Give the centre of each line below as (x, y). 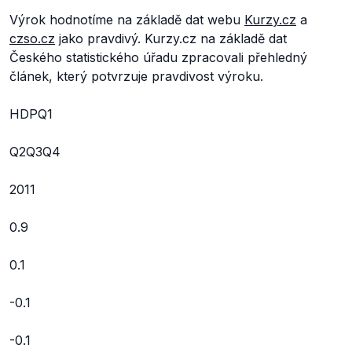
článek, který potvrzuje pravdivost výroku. (136, 76)
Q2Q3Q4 (35, 152)
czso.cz (32, 38)
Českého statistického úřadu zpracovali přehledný (158, 57)
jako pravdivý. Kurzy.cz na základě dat (171, 38)
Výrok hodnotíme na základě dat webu (127, 20)
